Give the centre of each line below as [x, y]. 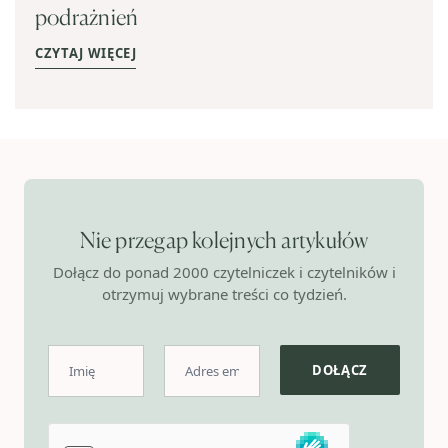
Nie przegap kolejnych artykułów [224, 240]
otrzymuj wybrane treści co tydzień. [224, 294]
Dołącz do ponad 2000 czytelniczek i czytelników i [224, 272]
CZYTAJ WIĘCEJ [86, 53]
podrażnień [87, 17]
